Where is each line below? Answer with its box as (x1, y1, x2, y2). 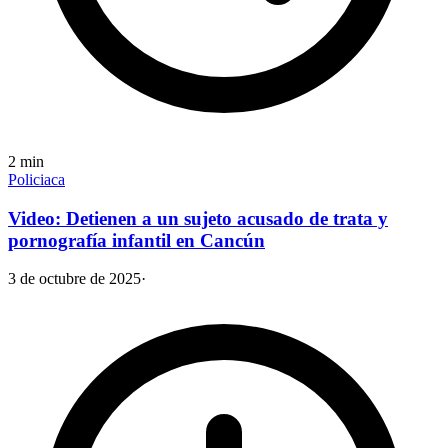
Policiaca (8, 171, 65, 188)
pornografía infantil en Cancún (8, 229, 265, 251)
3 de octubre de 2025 (8, 270, 141, 288)
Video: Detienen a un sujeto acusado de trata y (8, 207, 388, 229)
